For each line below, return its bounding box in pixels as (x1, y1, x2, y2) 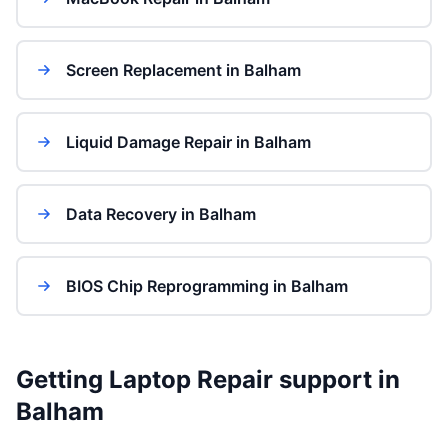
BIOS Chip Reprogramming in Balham (66, 276, 348, 296)
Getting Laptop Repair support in (16, 365, 400, 394)
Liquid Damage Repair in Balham (66, 132, 311, 152)
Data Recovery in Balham (66, 204, 256, 224)
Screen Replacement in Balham (66, 60, 301, 80)
